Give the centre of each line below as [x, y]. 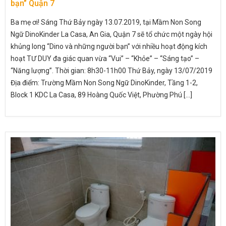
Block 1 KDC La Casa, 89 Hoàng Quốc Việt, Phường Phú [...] [101, 95]
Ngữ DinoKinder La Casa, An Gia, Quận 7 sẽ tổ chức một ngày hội [111, 35]
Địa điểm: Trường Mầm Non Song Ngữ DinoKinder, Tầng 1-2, [104, 83]
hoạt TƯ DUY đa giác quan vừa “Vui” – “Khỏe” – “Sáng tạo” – [105, 59]
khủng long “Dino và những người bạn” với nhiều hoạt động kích [109, 47]
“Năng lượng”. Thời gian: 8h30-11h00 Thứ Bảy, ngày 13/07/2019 [111, 71]
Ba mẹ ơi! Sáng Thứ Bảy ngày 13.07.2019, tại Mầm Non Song [106, 22]
